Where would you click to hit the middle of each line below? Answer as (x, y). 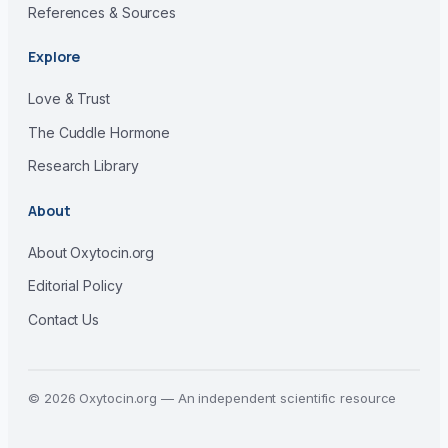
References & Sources (102, 12)
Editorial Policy (75, 286)
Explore (54, 57)
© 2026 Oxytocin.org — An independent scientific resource (212, 397)
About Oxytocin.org (91, 252)
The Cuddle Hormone (99, 132)
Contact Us (63, 319)
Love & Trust (69, 98)
